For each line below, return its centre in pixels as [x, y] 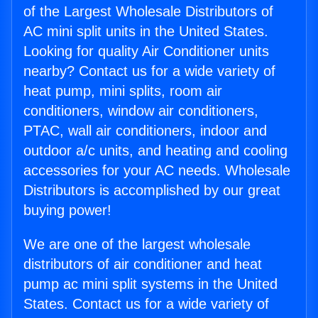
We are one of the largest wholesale [137, 245]
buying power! [67, 210]
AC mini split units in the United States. [146, 32]
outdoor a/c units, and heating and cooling [155, 151]
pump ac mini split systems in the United [150, 284]
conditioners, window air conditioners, [141, 111]
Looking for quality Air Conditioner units [146, 51]
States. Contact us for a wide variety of [146, 304]
